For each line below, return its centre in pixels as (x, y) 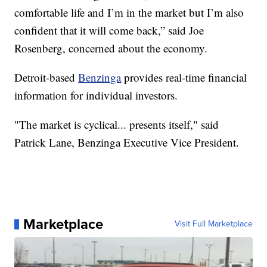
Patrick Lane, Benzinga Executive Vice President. (127, 142)
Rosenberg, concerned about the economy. (111, 48)
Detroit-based (46, 77)
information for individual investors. (96, 95)
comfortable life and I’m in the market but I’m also (129, 13)
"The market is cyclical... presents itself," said (117, 125)
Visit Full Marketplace (213, 224)
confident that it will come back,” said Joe (109, 30)
